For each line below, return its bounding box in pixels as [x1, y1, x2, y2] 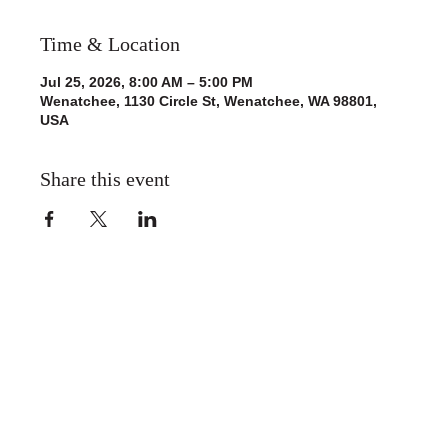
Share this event [40, 168, 170, 191]
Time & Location [40, 33, 180, 56]
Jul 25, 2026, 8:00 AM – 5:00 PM [40, 74, 253, 91]
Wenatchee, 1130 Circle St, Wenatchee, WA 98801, [40, 93, 377, 110]
